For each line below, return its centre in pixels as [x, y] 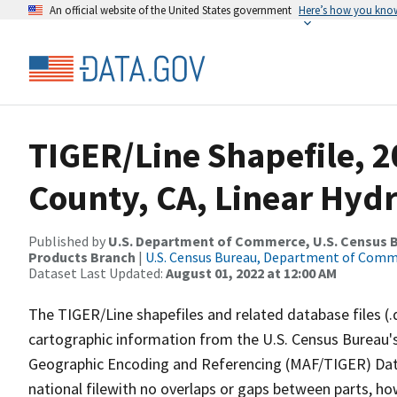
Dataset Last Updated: [97, 273]
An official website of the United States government [171, 10]
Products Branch [82, 257]
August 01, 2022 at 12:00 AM [251, 273]
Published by [68, 241]
